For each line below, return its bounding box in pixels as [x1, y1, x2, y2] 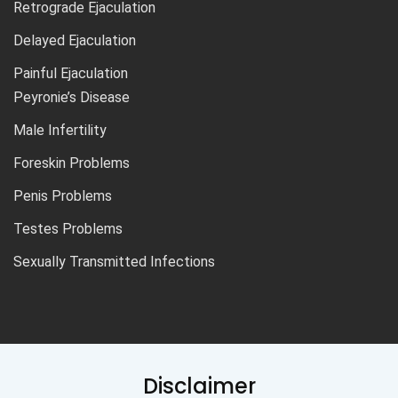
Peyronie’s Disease [13, 88, 130, 106]
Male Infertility [13, 121, 107, 139]
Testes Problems [13, 219, 123, 237]
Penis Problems [13, 187, 112, 204]
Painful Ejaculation [13, 64, 128, 82]
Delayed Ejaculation [13, 31, 136, 49]
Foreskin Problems [13, 154, 130, 171]
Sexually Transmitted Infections [13, 252, 215, 270]
